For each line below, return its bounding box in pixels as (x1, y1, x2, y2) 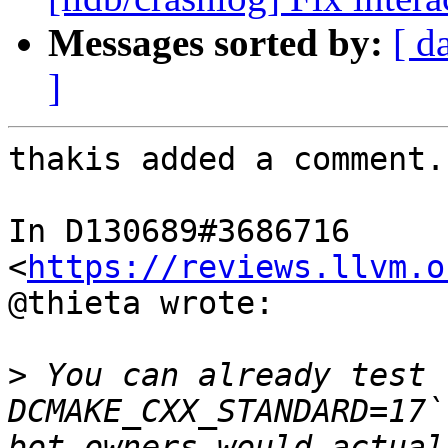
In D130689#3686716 (8, 213, 350, 250)
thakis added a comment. (8, 141, 445, 178)
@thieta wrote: (8, 285, 274, 322)
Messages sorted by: (48, 21, 383, 65)
